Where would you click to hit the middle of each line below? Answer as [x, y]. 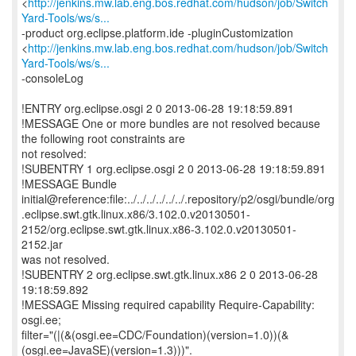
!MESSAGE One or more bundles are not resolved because [171, 123]
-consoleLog [52, 78]
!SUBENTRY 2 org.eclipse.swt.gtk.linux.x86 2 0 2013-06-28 [170, 274]
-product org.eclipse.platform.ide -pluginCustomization [157, 33]
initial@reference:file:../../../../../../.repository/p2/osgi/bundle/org [178, 199]
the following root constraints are [103, 138]
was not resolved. [66, 259]
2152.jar [42, 244]
